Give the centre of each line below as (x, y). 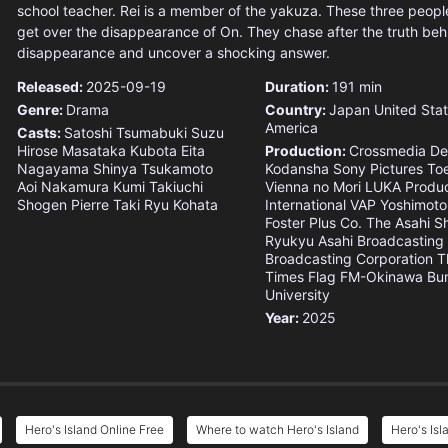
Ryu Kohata (181, 205)
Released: (51, 87)
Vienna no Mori (312, 187)
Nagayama (53, 169)
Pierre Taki (105, 205)
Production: (306, 151)
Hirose (37, 151)
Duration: (298, 87)
